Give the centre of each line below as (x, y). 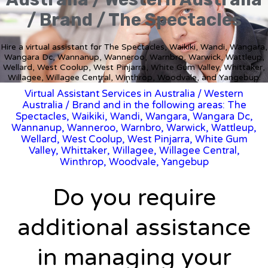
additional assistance (134, 227)
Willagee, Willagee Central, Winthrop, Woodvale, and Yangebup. (134, 77)
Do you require (134, 197)
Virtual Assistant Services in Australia (110, 94)
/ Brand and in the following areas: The (154, 105)
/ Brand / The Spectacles (134, 19)
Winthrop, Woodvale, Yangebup (134, 162)
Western (224, 94)
